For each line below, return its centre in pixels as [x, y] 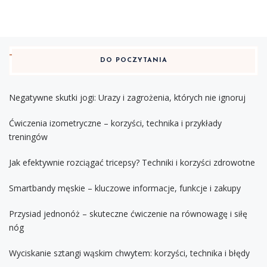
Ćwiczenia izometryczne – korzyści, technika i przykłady [115, 123]
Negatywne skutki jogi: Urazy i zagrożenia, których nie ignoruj [127, 97]
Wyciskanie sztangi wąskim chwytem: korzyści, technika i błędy [129, 253]
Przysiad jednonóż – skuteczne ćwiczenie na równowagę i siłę [128, 213]
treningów [28, 136]
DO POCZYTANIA [133, 60]
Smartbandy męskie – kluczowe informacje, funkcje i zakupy [125, 188]
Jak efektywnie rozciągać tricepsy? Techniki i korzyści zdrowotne [132, 162]
